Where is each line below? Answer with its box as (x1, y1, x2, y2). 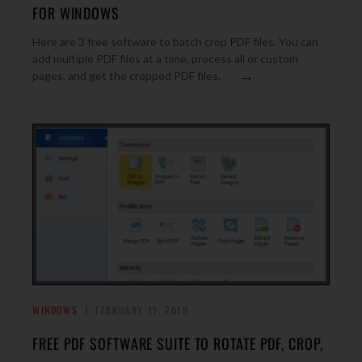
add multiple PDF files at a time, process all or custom (32, 52, 298, 65)
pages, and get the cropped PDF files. (32, 69, 221, 82)
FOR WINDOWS (32, 2, 120, 23)
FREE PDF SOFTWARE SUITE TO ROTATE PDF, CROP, (32, 333, 323, 354)
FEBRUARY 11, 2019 (95, 303, 189, 317)
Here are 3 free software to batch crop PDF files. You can (32, 35, 318, 48)
